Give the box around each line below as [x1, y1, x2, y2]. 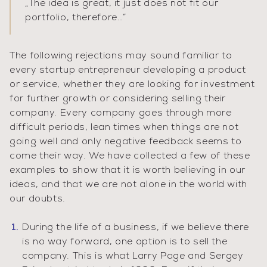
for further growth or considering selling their [10, 94, 226, 104]
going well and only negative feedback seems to [10, 137, 242, 147]
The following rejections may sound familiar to [10, 51, 232, 61]
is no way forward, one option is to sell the [22, 237, 228, 247]
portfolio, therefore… [25, 13, 123, 23]
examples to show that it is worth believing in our [10, 166, 246, 175]
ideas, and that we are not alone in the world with [10, 180, 248, 190]
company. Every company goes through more [10, 108, 232, 118]
